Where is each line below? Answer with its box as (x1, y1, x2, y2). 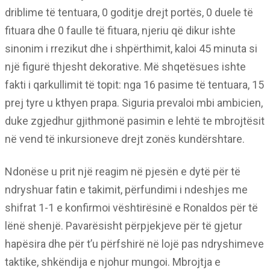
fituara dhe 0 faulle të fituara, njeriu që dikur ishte (5, 24, 236, 37)
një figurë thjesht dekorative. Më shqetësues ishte (5, 60, 246, 73)
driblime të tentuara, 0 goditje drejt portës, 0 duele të (5, 6, 253, 19)
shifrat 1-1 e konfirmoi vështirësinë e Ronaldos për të (5, 201, 258, 214)
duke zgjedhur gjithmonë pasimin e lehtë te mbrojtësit (5, 115, 265, 127)
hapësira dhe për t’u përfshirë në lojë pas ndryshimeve (5, 237, 264, 250)
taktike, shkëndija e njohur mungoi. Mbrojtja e (5, 256, 221, 268)
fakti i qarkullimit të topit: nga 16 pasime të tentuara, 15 (5, 78, 264, 91)
